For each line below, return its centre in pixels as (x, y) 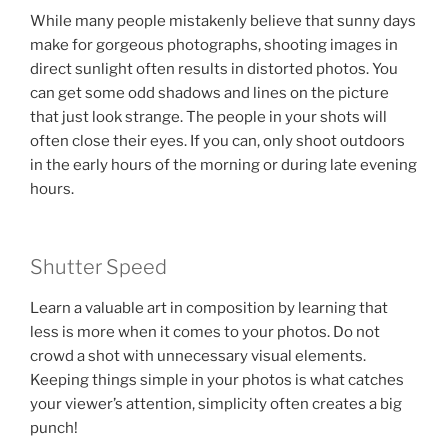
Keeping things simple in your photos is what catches (217, 380)
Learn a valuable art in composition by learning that (209, 308)
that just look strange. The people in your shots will (208, 116)
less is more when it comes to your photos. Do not (205, 332)
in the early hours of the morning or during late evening (223, 164)
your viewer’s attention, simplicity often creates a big (216, 404)
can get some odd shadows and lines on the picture (209, 92)
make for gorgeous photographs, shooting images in (214, 44)
